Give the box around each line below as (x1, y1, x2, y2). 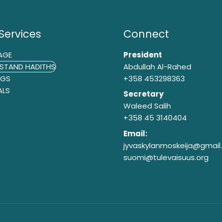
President (123, 49, 162, 60)
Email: (123, 128, 147, 139)
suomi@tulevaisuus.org (123, 152, 209, 163)
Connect (123, 27, 169, 42)
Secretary (123, 89, 164, 100)
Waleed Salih (123, 101, 171, 111)
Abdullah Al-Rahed (123, 61, 191, 72)
